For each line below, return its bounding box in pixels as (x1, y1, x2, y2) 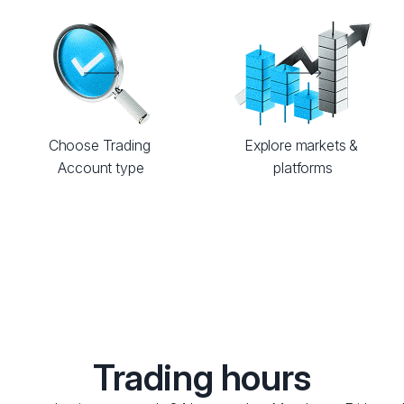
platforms (273, 159, 333, 177)
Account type (58, 159, 144, 177)
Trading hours (93, 355, 311, 399)
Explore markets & (243, 136, 359, 154)
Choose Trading (48, 136, 151, 154)
